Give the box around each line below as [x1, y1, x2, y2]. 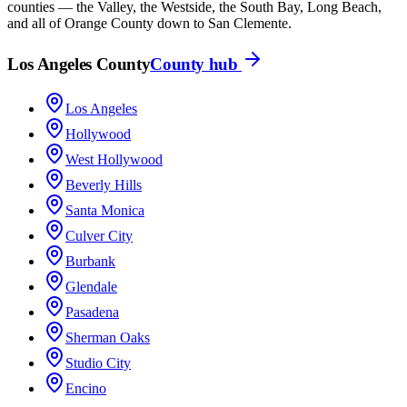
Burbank [65, 253, 115, 270]
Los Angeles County [7, 55, 151, 74]
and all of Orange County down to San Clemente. [7, 15, 292, 31]
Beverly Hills [65, 177, 142, 194]
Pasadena [65, 304, 119, 321]
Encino [65, 381, 106, 397]
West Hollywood [65, 152, 163, 168]
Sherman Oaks [65, 330, 150, 346]
